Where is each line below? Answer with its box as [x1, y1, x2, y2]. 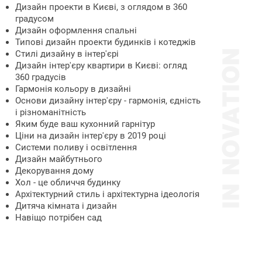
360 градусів [15, 72, 66, 82]
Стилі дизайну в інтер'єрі [15, 49, 119, 59]
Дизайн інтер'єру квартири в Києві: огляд [15, 60, 187, 71]
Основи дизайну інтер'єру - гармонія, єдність [15, 95, 201, 106]
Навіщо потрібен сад [15, 212, 102, 223]
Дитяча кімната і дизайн [15, 201, 117, 211]
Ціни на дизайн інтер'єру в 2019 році [15, 130, 166, 141]
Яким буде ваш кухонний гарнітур [15, 119, 155, 129]
